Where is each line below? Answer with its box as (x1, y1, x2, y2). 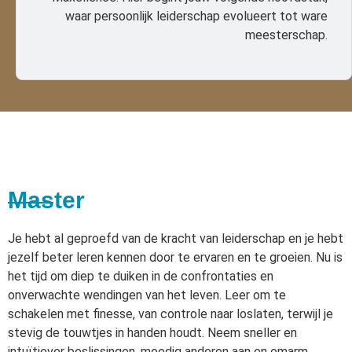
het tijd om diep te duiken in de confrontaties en (8, 268, 273, 284)
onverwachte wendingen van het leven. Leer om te (8, 287, 286, 302)
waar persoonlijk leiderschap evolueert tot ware (65, 9, 328, 24)
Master (8, 187, 85, 214)
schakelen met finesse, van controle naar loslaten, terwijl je (8, 306, 333, 321)
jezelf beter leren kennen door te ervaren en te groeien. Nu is (8, 249, 343, 265)
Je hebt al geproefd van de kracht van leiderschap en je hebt (8, 230, 343, 246)
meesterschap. (245, 27, 328, 43)
